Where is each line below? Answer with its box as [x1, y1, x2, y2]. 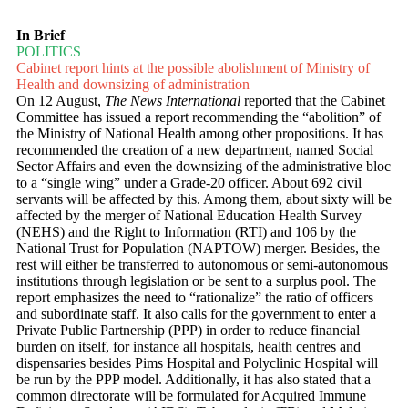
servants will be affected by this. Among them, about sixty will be [16, 191, 392, 208]
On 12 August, [16, 93, 105, 109]
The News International [105, 93, 240, 109]
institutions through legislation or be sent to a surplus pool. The [16, 273, 376, 290]
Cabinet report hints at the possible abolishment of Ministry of [16, 60, 370, 76]
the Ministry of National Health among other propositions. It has [16, 126, 383, 142]
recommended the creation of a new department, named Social [16, 142, 373, 158]
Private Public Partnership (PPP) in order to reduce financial [16, 322, 360, 339]
